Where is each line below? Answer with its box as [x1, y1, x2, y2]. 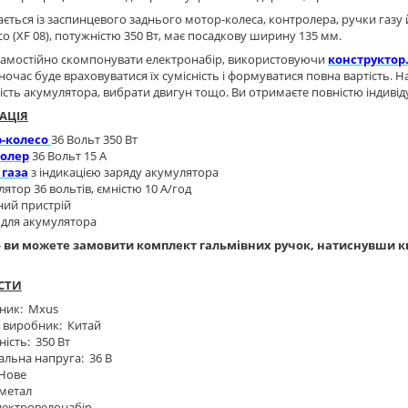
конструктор [328, 50, 405, 67]
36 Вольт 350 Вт [51, 130, 138, 148]
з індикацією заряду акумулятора [28, 163, 219, 180]
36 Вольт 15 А [29, 147, 107, 164]
